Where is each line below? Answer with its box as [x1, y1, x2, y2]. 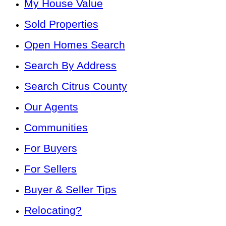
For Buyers [24, 142, 77, 154]
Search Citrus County [24, 80, 127, 92]
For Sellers [24, 163, 77, 175]
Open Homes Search [24, 39, 125, 51]
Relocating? [24, 204, 82, 216]
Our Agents [24, 101, 78, 113]
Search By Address [24, 60, 117, 72]
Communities [24, 122, 88, 134]
